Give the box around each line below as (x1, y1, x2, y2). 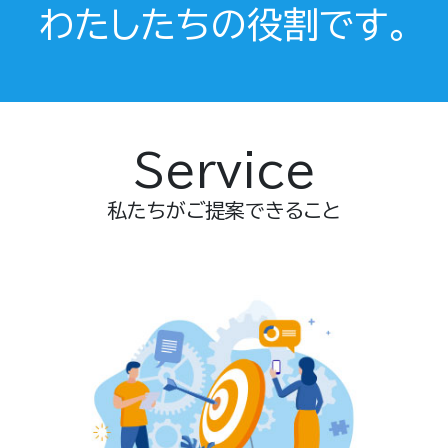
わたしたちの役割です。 (38, 6, 410, 43)
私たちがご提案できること (107, 200, 341, 221)
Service (132, 148, 316, 193)
